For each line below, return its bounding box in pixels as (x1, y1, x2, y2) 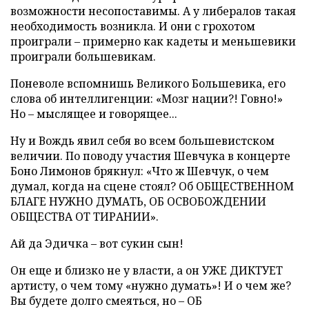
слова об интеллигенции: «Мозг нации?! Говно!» (10, 91, 283, 106)
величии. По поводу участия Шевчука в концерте (10, 148, 290, 163)
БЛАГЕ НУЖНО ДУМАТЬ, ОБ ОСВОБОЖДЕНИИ (10, 194, 266, 209)
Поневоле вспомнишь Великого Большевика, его (10, 76, 286, 91)
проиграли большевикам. (10, 49, 156, 64)
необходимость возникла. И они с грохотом (10, 19, 255, 34)
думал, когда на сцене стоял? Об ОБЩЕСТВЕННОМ (10, 179, 294, 194)
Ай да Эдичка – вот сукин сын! (10, 236, 183, 251)
